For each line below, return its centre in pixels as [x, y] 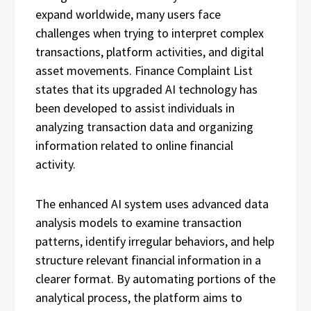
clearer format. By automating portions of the [155, 278]
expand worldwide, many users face [128, 14]
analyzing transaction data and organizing [144, 126]
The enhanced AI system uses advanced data [152, 203]
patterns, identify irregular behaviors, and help [155, 241]
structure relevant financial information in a [148, 260]
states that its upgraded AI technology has [146, 89]
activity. [56, 164]
